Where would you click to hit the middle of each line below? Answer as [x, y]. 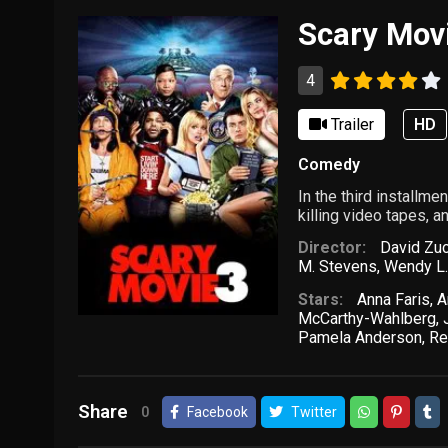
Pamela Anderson [360, 337]
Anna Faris [393, 299]
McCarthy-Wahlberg [367, 318]
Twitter [314, 411]
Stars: [321, 299]
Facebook [218, 411]
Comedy [329, 164]
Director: [332, 248]
